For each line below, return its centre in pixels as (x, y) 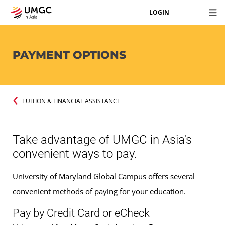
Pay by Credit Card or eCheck (81, 213)
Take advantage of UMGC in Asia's (102, 140)
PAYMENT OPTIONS (69, 55)
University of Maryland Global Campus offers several (104, 177)
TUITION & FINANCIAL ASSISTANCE (71, 101)
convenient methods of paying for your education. (99, 192)
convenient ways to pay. (75, 154)
